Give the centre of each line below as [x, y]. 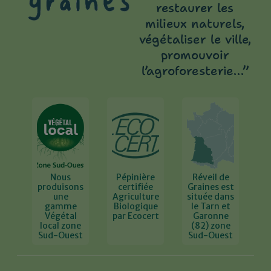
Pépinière [135, 178]
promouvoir [195, 55]
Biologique [135, 207]
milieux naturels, [195, 24]
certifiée [135, 187]
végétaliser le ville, [195, 40]
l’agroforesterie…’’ [195, 71]
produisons [60, 187]
